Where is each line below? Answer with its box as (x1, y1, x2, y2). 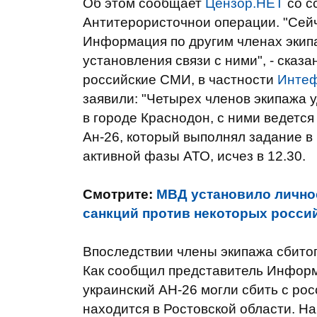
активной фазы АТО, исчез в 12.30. (83, 149, 306, 163)
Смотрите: (83, 187, 156, 202)
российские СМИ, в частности (83, 72, 277, 87)
